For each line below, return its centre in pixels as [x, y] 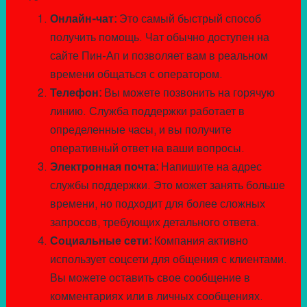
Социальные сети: [100, 241]
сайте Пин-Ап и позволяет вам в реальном [159, 56]
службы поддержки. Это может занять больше [167, 186]
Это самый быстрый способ [188, 19]
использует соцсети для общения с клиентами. [168, 260]
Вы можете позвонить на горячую [188, 93]
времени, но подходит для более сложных [157, 204]
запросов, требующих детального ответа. [155, 223]
